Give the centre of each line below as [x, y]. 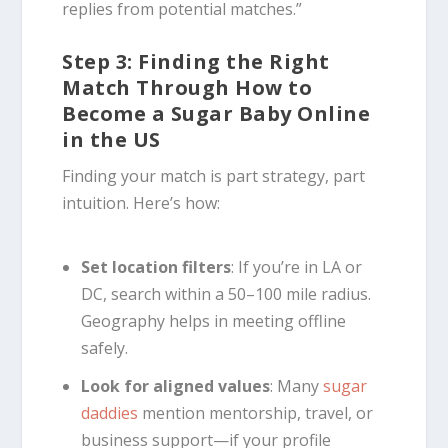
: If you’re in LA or [296, 266]
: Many [296, 386]
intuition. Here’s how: [141, 203]
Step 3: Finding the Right [196, 62]
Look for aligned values [175, 386]
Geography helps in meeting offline [213, 320]
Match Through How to [187, 88]
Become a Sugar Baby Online [216, 114]
